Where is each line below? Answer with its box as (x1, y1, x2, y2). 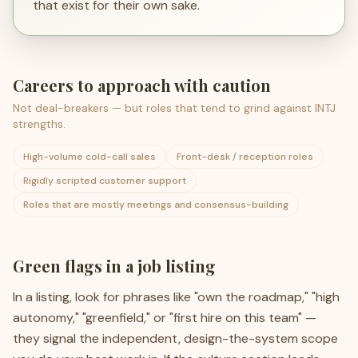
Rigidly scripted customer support (23, 174, 186, 187)
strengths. (13, 117, 66, 131)
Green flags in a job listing (13, 255, 216, 276)
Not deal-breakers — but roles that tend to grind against (13, 101, 315, 115)
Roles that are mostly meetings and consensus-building (23, 198, 288, 211)
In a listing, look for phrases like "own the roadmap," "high (13, 288, 340, 305)
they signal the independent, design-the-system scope (13, 330, 338, 347)
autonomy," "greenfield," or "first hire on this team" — (13, 309, 316, 326)
